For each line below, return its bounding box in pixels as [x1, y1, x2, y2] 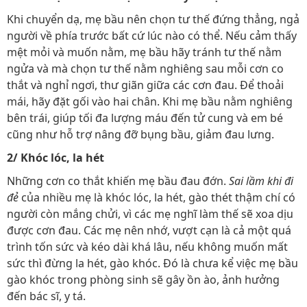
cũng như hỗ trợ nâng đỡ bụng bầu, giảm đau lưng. [7, 127, 274, 142]
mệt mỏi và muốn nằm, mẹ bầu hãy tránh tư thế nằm [7, 45, 282, 60]
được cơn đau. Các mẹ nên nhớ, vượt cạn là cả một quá [7, 223, 291, 238]
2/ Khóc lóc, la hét [7, 150, 104, 165]
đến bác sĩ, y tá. [7, 288, 86, 304]
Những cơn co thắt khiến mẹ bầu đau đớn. [7, 173, 229, 188]
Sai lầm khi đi [229, 173, 293, 188]
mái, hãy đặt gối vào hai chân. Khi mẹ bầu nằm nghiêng [7, 94, 293, 109]
